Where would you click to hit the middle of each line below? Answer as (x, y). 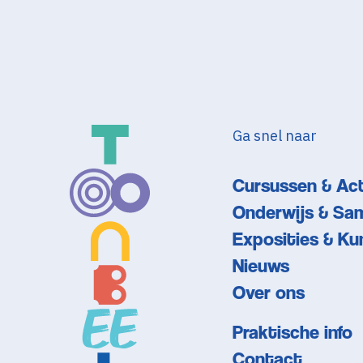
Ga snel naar (274, 136)
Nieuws (261, 266)
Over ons (268, 293)
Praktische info (292, 332)
